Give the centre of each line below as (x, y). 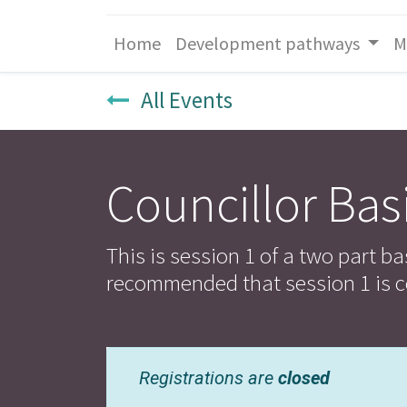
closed (304, 378)
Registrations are (208, 378)
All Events (187, 100)
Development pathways (268, 43)
